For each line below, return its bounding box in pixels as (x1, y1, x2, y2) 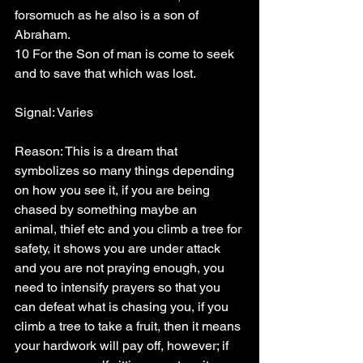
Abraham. (15, 27, 70, 42)
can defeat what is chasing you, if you (15, 299, 232, 314)
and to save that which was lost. (15, 66, 196, 81)
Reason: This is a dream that (15, 143, 181, 159)
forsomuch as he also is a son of (15, 7, 202, 23)
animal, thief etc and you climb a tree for (15, 221, 245, 237)
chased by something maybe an (15, 202, 200, 217)
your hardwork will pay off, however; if (15, 338, 232, 353)
